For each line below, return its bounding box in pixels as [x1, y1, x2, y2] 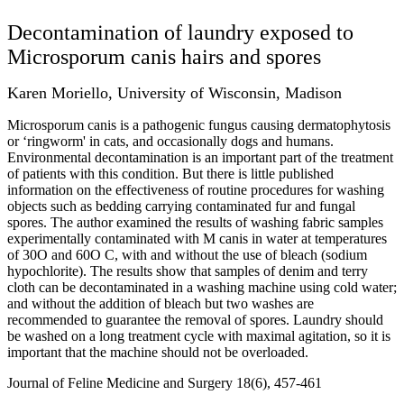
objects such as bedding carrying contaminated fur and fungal [7, 197, 355, 214]
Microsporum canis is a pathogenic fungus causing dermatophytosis [7, 116, 390, 133]
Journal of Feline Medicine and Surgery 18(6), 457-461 [7, 374, 322, 390]
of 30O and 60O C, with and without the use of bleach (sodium [7, 246, 367, 262]
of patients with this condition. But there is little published [7, 165, 334, 181]
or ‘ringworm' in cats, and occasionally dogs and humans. [7, 133, 334, 149]
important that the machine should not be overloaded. [7, 344, 308, 360]
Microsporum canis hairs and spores [7, 44, 321, 69]
